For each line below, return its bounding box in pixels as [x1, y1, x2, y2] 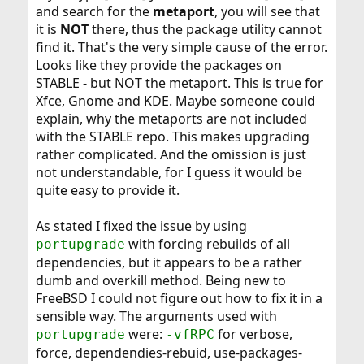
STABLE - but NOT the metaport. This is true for [35, 73, 323, 92]
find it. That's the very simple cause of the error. [35, 37, 327, 56]
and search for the [35, 2, 153, 20]
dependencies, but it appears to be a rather [35, 253, 302, 271]
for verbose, [214, 324, 292, 343]
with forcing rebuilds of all [124, 234, 290, 253]
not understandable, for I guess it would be [35, 162, 302, 181]
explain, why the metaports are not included [35, 109, 307, 128]
